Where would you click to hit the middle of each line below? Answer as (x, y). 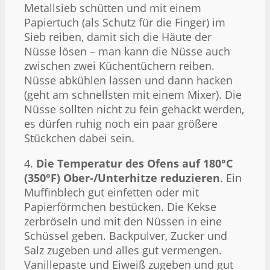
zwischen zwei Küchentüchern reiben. (119, 65)
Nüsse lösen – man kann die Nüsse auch (127, 51)
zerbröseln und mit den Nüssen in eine (123, 221)
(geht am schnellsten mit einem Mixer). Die (133, 94)
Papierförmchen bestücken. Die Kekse (120, 206)
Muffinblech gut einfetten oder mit (111, 192)
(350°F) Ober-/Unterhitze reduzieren (122, 177)
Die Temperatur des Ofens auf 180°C (134, 163)
